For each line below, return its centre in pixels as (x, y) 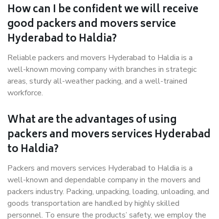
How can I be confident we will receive (103, 10)
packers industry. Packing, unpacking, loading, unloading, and (108, 192)
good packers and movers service (92, 25)
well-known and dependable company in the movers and (104, 180)
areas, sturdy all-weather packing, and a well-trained (97, 81)
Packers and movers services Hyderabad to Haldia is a (100, 168)
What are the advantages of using (92, 120)
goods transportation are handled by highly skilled (93, 203)
